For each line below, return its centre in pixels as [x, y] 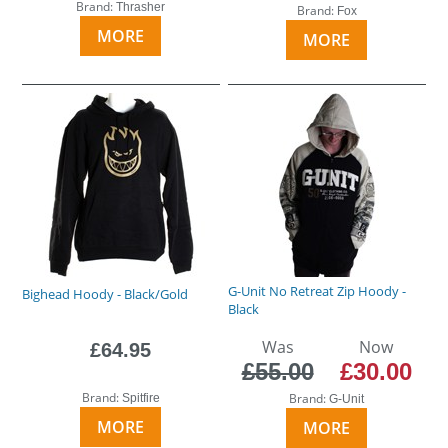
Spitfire [140, 397]
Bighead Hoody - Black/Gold [105, 293]
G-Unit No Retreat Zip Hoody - [317, 290]
